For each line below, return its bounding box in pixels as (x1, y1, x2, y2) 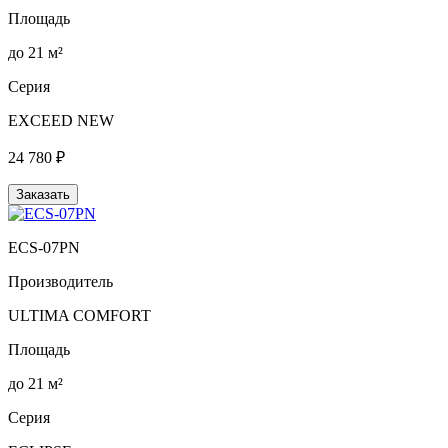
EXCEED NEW (8, 111, 114, 129)
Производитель (8, 272, 113, 290)
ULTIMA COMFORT (8, 306, 151, 324)
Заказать (16, 186, 70, 202)
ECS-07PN (8, 238, 80, 256)
